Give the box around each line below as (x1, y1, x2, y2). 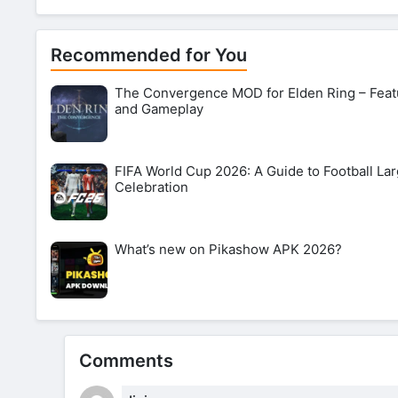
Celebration (115, 178, 188, 195)
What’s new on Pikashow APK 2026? (115, 240, 342, 258)
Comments (79, 349, 173, 371)
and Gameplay (115, 99, 203, 117)
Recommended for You (51, 44, 247, 66)
